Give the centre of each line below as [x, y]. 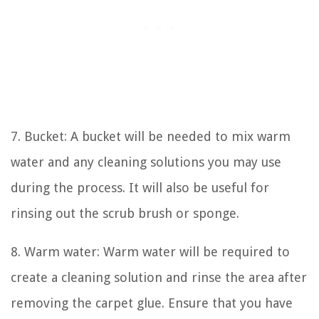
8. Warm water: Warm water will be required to [150, 251]
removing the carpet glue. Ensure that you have [152, 303]
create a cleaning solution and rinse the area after [159, 277]
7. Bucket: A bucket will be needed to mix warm [151, 136]
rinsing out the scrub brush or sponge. [125, 213]
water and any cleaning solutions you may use [146, 162]
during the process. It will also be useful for [140, 187]
